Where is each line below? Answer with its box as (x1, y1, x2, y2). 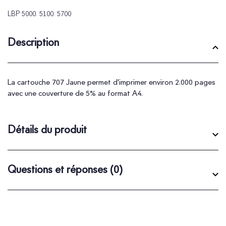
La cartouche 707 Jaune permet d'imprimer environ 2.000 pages (8, 77, 215, 87)
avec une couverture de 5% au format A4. (8, 88, 143, 98)
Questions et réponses (8, 162, 110, 176)
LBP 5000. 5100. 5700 (8, 9, 71, 18)
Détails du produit (8, 123, 87, 136)
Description (8, 35, 59, 48)
